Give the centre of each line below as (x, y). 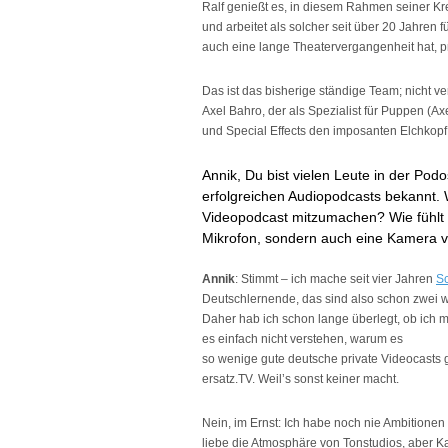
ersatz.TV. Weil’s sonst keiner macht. (300, 379)
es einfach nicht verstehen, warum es (302, 339)
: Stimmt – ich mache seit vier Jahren (335, 279)
